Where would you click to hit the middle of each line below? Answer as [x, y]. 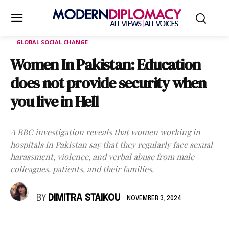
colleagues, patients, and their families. [82, 169]
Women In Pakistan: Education [105, 65]
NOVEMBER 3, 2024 [154, 199]
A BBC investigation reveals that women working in [105, 132]
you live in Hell [54, 101]
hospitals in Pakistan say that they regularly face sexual [111, 144]
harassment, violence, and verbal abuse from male [102, 157]
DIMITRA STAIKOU [84, 198]
